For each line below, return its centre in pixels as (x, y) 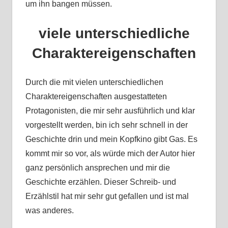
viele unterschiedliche (114, 34)
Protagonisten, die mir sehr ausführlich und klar (110, 111)
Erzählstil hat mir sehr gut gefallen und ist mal (107, 196)
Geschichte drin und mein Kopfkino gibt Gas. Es (111, 139)
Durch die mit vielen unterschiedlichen (94, 82)
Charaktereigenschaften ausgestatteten (96, 97)
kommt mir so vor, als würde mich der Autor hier (110, 154)
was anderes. (49, 211)
